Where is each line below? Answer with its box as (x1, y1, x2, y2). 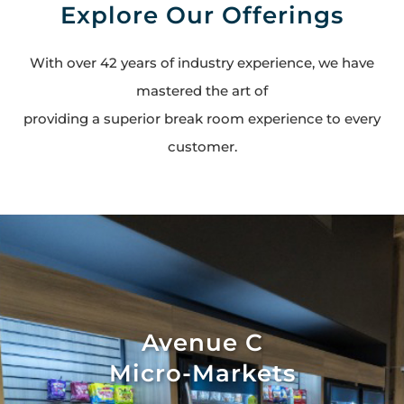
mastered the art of (136, 82, 268, 99)
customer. (167, 138, 237, 155)
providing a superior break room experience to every (23, 110, 381, 127)
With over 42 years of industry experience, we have (30, 54, 374, 71)
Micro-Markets (108, 359, 296, 388)
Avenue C (141, 328, 263, 357)
